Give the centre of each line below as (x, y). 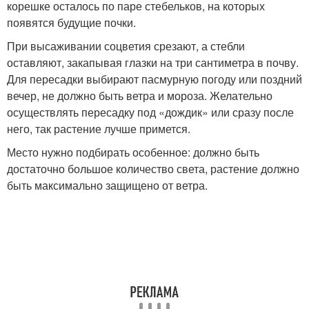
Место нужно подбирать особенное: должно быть (133, 152)
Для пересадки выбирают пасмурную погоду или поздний (154, 79)
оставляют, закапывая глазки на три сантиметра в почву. (153, 62)
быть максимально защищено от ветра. (107, 185)
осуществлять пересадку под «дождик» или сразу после (150, 112)
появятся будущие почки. (71, 22)
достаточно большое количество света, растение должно (153, 168)
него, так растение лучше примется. (99, 128)
